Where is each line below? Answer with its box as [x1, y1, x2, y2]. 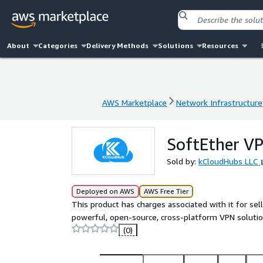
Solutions [157, 41, 193, 50]
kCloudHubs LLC [198, 156, 258, 166]
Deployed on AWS [76, 187, 134, 195]
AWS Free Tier [144, 187, 188, 195]
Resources [201, 41, 238, 50]
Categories [38, 41, 78, 50]
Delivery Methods [86, 41, 149, 50]
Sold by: [167, 156, 198, 166]
